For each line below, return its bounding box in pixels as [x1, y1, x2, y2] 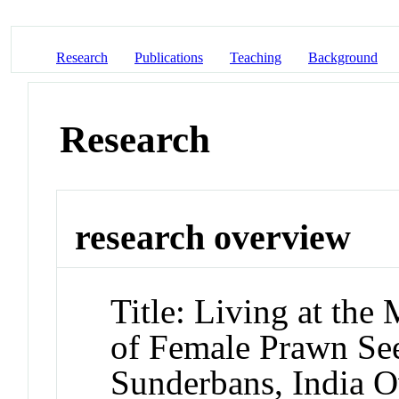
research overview [75, 217, 352, 258]
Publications [134, 49, 203, 65]
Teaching [230, 49, 281, 65]
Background [308, 49, 378, 65]
